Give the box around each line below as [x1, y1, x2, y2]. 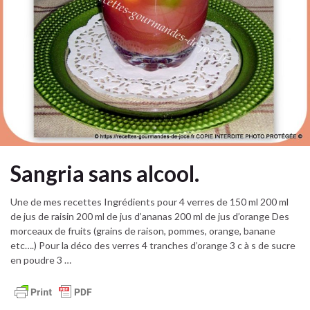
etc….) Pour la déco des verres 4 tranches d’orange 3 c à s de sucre [10, 239, 295, 251]
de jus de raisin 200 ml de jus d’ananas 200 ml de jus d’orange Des [10, 210, 289, 222]
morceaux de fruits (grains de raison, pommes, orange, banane [10, 224, 275, 237]
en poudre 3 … [10, 253, 71, 266]
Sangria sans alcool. [10, 161, 199, 188]
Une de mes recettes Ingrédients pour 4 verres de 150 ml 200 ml [10, 195, 289, 208]
